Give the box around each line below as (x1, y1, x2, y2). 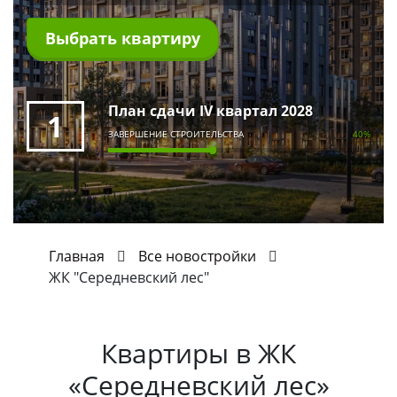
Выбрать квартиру (45, 27, 200, 49)
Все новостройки (138, 246, 256, 266)
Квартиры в (101, 335, 258, 371)
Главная (49, 246, 105, 266)
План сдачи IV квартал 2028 (108, 101, 314, 121)
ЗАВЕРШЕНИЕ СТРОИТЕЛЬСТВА (108, 128, 245, 140)
